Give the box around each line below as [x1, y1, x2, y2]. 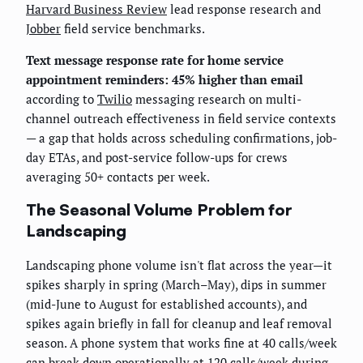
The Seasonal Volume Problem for [26, 199, 293, 220]
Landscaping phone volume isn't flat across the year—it [26, 256, 332, 273]
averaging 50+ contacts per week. [26, 168, 210, 185]
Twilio [97, 90, 132, 107]
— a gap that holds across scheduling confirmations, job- [26, 129, 337, 146]
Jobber [26, 19, 61, 36]
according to [26, 90, 97, 107]
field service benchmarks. [61, 19, 205, 36]
